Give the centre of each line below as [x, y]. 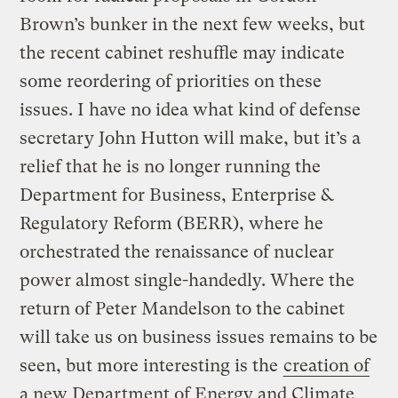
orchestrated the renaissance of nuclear [177, 251]
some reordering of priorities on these [171, 81]
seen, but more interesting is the [151, 365]
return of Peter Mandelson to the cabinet [183, 308]
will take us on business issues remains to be [199, 337]
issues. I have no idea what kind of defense [191, 109]
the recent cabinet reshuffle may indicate [183, 52]
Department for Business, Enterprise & [177, 195]
